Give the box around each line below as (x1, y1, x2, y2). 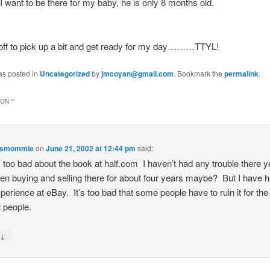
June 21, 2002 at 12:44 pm (46, 142, 136, 154)
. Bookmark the (173, 67, 224, 78)
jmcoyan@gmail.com (101, 67, 174, 79)
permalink (224, 67, 259, 79)
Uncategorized (39, 67, 90, 79)
